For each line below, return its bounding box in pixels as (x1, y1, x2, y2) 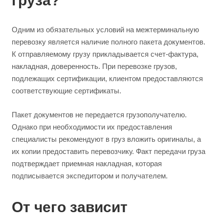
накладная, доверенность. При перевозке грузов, (12, 62, 177, 71)
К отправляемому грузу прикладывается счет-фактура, (12, 50, 198, 59)
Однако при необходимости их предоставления (12, 123, 172, 131)
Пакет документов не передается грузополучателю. (12, 110, 187, 119)
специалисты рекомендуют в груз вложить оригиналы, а (12, 135, 201, 144)
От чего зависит (12, 199, 128, 216)
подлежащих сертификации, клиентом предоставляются (12, 74, 203, 83)
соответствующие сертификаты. (12, 87, 121, 95)
